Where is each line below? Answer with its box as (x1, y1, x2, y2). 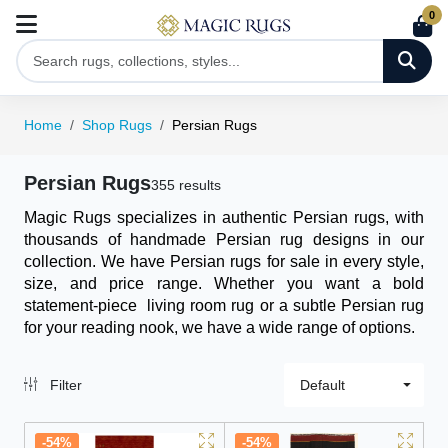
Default (300, 377, 345, 393)
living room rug (147, 297, 255, 314)
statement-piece (24, 297, 143, 314)
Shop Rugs (82, 117, 152, 133)
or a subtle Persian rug (259, 297, 425, 314)
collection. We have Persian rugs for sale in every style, (24, 253, 424, 270)
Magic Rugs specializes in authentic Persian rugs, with (24, 209, 424, 226)
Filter (50, 376, 82, 393)
